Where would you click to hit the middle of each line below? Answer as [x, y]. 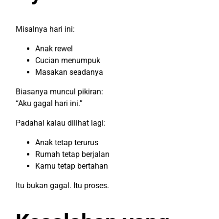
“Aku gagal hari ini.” [49, 103]
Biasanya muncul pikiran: [59, 91]
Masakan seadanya [69, 72]
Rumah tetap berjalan [72, 154]
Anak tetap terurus [67, 142]
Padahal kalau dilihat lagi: [61, 123]
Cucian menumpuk [68, 60]
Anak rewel [54, 48]
